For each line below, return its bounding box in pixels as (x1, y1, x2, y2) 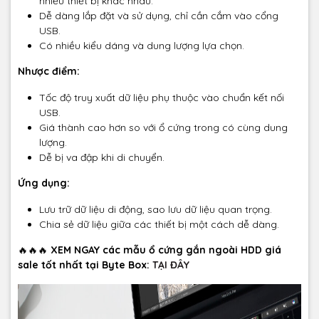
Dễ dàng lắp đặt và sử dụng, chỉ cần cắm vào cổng (39, 9, 278, 23)
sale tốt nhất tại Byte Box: (18, 258, 152, 272)
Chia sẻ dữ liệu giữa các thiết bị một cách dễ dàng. (39, 218, 279, 231)
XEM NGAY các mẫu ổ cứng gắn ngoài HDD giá (51, 244, 281, 257)
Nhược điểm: (18, 65, 80, 78)
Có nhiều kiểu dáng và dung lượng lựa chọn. (39, 39, 244, 53)
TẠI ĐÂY (152, 258, 189, 272)
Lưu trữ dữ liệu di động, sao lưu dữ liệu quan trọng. (39, 203, 272, 216)
